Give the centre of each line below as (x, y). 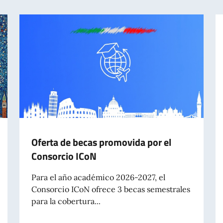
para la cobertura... (66, 201)
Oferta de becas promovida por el (101, 142)
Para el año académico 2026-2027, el (98, 177)
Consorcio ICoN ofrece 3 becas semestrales (111, 189)
